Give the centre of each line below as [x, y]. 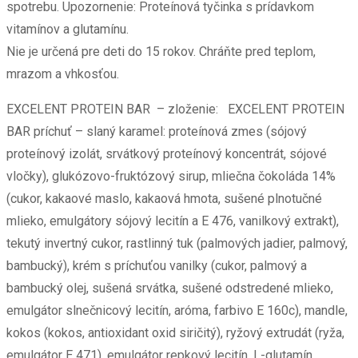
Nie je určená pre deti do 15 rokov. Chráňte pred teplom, [161, 52]
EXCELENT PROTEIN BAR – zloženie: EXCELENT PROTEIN [175, 109]
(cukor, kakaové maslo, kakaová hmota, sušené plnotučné [164, 199]
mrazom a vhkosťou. [63, 74]
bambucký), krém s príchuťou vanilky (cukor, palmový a [157, 266]
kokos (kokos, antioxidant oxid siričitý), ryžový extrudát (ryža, [175, 333]
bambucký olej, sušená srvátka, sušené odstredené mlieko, [170, 288]
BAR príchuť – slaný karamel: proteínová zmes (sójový [157, 132]
